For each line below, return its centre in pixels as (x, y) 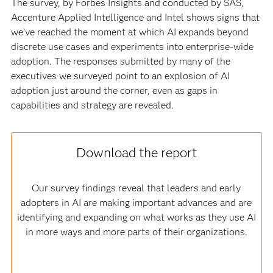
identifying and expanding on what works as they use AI (136, 217)
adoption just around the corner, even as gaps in (114, 90)
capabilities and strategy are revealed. (92, 105)
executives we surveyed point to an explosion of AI (120, 76)
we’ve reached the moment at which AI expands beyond (129, 32)
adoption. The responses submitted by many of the (120, 61)
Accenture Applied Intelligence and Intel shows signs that (135, 17)
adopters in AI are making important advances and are (136, 202)
